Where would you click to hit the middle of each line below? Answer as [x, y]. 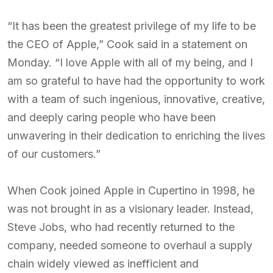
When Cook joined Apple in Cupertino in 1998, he [131, 190]
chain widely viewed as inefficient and [103, 264]
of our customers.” [54, 154]
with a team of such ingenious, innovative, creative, [136, 99]
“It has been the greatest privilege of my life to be [132, 26]
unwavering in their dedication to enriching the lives [136, 136]
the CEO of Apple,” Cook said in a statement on [127, 44]
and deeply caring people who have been [112, 117]
